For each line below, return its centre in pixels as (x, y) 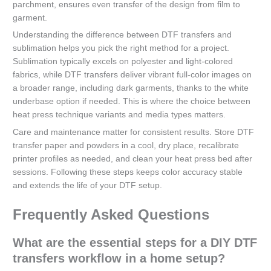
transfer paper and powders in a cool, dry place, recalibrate (126, 146)
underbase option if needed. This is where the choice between (132, 102)
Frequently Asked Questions (111, 215)
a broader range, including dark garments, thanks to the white (131, 88)
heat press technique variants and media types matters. (119, 115)
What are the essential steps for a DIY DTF (135, 243)
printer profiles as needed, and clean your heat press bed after (133, 159)
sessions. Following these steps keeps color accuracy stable (128, 172)
